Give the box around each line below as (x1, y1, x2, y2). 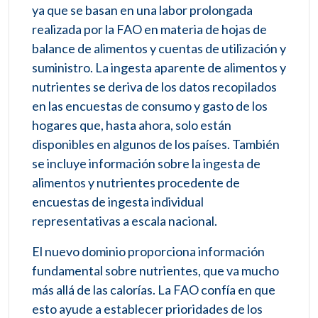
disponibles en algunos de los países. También (32, 136, 280, 153)
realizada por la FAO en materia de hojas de (32, 21, 267, 38)
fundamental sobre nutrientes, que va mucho (32, 263, 279, 279)
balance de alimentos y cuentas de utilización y (32, 40, 286, 57)
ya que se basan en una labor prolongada (32, 2, 253, 18)
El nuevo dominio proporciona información (32, 243, 265, 260)
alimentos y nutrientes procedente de (32, 175, 240, 191)
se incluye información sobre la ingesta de (32, 155, 261, 172)
